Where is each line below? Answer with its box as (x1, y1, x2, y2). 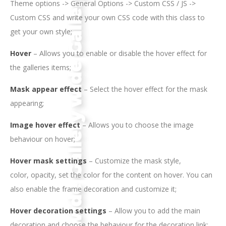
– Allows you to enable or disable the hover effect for (31, 48, 207, 58)
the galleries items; (10, 62, 71, 72)
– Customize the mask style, (87, 155, 181, 165)
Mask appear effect (10, 84, 84, 94)
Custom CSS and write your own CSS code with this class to (10, 12, 205, 22)
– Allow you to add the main (106, 205, 200, 215)
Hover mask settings (10, 155, 87, 165)
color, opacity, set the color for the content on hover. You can (10, 169, 212, 180)
